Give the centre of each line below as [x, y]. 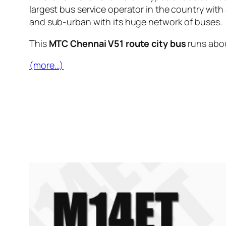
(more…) [47, 65]
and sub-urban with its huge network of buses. [126, 22]
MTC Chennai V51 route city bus [117, 44]
